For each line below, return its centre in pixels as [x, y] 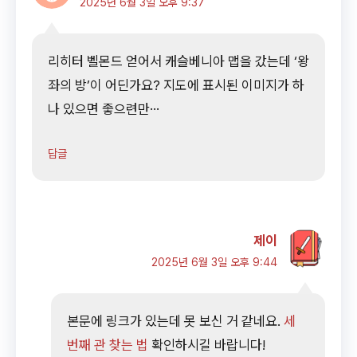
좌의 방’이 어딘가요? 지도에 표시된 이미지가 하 [176, 85]
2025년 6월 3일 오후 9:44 [214, 263]
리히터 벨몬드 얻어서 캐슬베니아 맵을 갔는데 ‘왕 [178, 61]
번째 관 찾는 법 [108, 345]
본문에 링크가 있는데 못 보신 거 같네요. [175, 321]
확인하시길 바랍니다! [207, 345]
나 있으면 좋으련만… [104, 109]
